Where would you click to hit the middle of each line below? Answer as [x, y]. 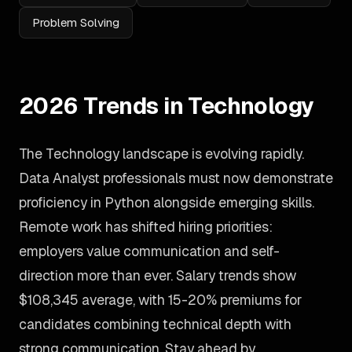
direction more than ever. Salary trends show [158, 275]
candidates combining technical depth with [155, 324]
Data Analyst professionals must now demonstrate [176, 178]
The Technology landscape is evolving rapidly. [161, 154]
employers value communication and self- [149, 251]
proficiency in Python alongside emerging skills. [167, 202]
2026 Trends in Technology [167, 106]
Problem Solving [76, 22]
